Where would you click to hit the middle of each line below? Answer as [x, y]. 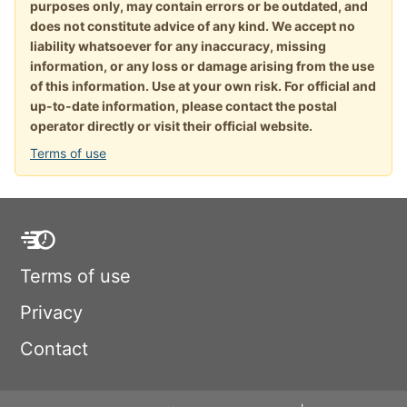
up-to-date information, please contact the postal [184, 106]
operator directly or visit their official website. [171, 126]
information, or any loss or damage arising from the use [202, 66]
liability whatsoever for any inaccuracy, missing [178, 46]
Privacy [51, 313]
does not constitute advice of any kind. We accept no [193, 26]
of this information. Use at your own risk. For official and [203, 86]
